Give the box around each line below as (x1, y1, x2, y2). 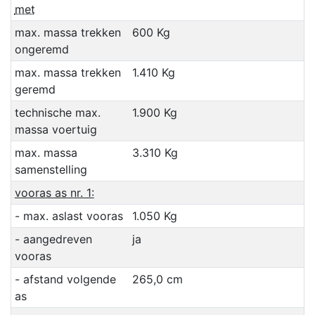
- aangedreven (14, 232, 92, 247)
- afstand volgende (14, 272, 116, 287)
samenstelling (14, 162, 87, 177)
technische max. (14, 105, 101, 120)
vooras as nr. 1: (14, 186, 94, 200)
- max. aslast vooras (14, 209, 123, 224)
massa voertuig (14, 122, 97, 137)
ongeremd (14, 42, 69, 57)
